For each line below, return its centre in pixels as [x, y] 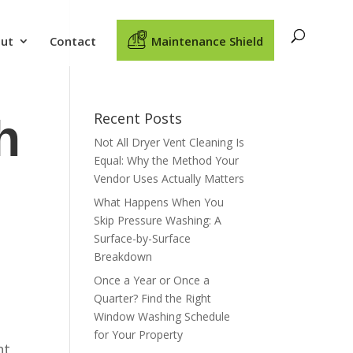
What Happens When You [159, 202]
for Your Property [139, 334]
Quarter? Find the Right [153, 298]
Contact [73, 41]
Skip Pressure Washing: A [158, 220]
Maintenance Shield [207, 41]
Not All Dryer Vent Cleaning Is [169, 142]
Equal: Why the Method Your [167, 160]
